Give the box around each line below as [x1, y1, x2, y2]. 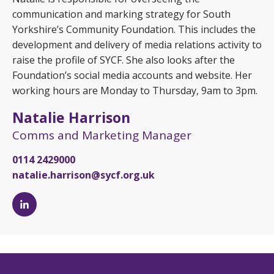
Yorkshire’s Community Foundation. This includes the [12, 23, 256, 36]
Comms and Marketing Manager [12, 127, 191, 143]
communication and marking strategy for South [12, 7, 231, 21]
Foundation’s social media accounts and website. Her [12, 68, 252, 82]
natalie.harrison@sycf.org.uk [12, 168, 155, 182]
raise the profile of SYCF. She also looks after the [12, 53, 235, 67]
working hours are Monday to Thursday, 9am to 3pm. [12, 84, 257, 97]
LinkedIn [23, 234, 66, 248]
